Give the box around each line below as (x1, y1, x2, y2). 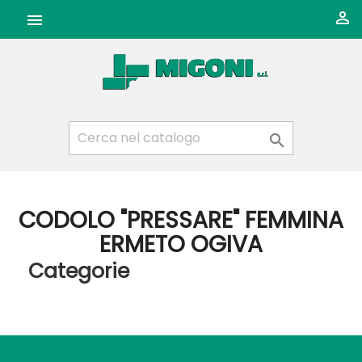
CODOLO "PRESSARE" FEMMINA (19, 204, 343, 236)
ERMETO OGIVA (99, 229, 263, 260)
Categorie (28, 257, 129, 285)
